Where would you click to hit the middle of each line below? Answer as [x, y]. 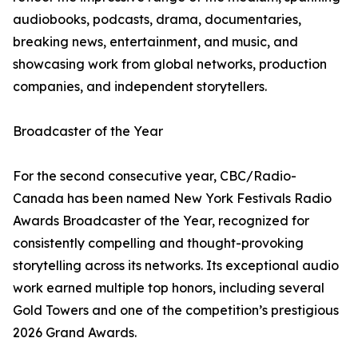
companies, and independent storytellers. [140, 87]
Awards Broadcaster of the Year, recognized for [161, 221]
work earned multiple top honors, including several [169, 288]
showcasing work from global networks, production [170, 64]
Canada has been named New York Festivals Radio [172, 199]
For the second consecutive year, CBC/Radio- [155, 176]
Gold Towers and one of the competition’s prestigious [176, 310]
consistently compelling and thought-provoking [158, 243]
